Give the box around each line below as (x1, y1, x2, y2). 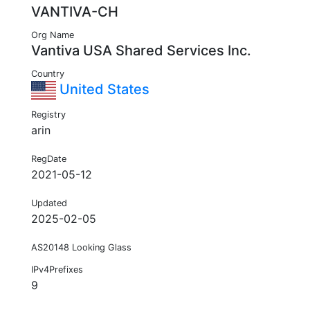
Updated (31, 198, 67, 209)
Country (31, 69, 64, 80)
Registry (31, 109, 66, 120)
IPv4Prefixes (31, 264, 83, 275)
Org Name (31, 30, 74, 41)
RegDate (31, 154, 66, 165)
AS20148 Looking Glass (31, 242, 131, 253)
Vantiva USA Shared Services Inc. (31, 42, 251, 60)
